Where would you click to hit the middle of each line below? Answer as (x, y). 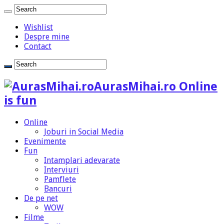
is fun (20, 100)
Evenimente (45, 141)
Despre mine (47, 37)
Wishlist (38, 27)
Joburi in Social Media (84, 131)
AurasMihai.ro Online (156, 86)
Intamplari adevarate (82, 160)
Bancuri (58, 188)
